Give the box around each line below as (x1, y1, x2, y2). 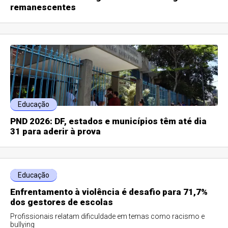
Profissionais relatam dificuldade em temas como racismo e (10, 212, 205, 221)
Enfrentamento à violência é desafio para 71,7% (10, 187, 208, 197)
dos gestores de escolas (10, 197, 113, 208)
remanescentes (10, 2, 76, 13)
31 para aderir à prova (10, 126, 101, 137)
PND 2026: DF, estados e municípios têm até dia (10, 116, 207, 127)
